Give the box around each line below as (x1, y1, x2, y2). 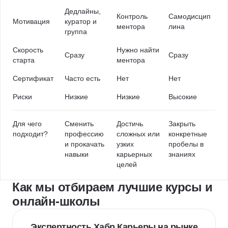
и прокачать (65, 140, 104, 148)
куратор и (65, 17, 97, 25)
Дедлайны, (65, 7, 101, 15)
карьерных (117, 150, 152, 158)
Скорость (13, 46, 43, 54)
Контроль (117, 12, 148, 20)
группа (65, 27, 87, 36)
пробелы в (168, 140, 204, 148)
